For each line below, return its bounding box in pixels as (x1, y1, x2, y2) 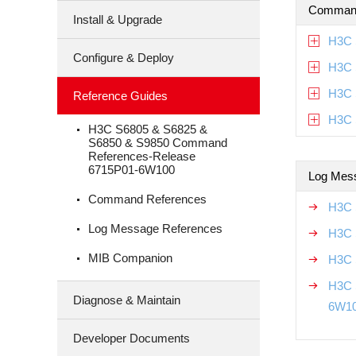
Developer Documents (73, 331, 190, 345)
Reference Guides (73, 89, 168, 103)
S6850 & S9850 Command (88, 136, 227, 149)
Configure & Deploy (73, 51, 174, 64)
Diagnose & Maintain (73, 293, 180, 307)
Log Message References (88, 222, 222, 235)
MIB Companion (88, 251, 172, 265)
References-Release (88, 149, 195, 163)
